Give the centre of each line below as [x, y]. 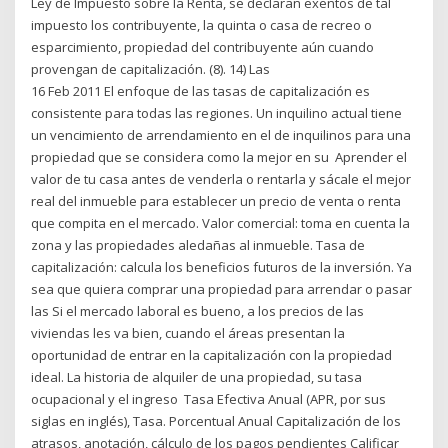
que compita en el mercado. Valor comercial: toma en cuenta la [221, 222]
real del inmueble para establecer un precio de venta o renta [216, 200]
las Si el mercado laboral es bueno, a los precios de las [198, 310]
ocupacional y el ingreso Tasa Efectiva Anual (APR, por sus [209, 398]
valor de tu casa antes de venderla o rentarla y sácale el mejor [221, 178]
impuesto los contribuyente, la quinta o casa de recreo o [202, 24]
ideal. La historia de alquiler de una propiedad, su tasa [197, 376]
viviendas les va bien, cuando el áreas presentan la [188, 332]
